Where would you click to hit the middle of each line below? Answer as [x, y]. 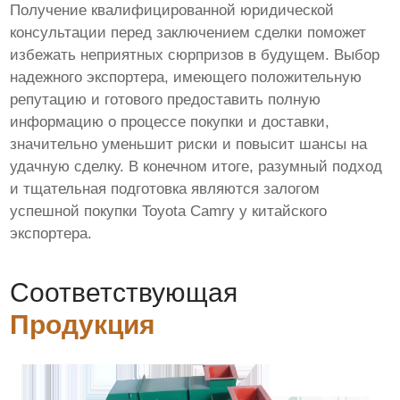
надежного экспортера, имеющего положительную [186, 77]
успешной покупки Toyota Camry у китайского [169, 211]
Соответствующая [124, 292]
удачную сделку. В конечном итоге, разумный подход [196, 166]
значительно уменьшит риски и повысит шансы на [189, 144]
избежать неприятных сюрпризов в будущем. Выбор [195, 54]
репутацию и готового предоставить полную [166, 99]
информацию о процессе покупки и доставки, [170, 121]
